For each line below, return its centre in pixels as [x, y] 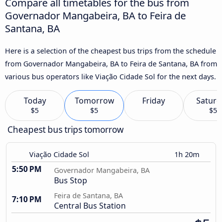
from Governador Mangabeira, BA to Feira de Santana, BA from [111, 63]
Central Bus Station [90, 206]
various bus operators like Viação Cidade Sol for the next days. [111, 76]
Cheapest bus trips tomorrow [66, 130]
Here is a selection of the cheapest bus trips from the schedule [111, 51]
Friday [154, 101]
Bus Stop [71, 181]
